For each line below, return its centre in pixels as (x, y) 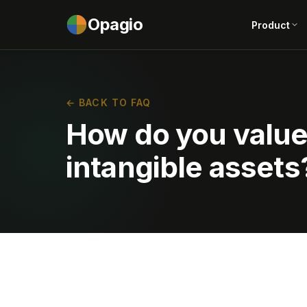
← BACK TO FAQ (109, 102)
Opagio (115, 24)
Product (271, 25)
